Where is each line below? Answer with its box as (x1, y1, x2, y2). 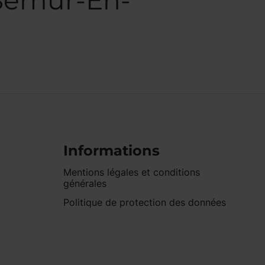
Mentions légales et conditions (63, 166, 201, 178)
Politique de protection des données (63, 196, 227, 208)
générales (63, 177, 107, 189)
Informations (63, 142, 160, 159)
